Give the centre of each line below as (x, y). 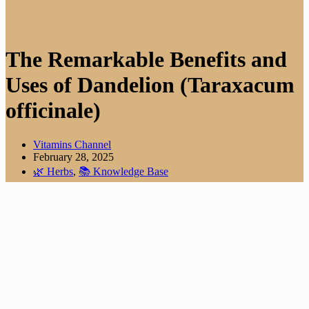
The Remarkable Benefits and (146, 60)
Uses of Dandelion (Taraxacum (150, 85)
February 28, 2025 (73, 157)
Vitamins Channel (72, 144)
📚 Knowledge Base (123, 171)
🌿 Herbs (53, 171)
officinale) (53, 111)
